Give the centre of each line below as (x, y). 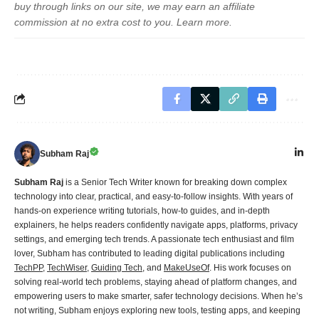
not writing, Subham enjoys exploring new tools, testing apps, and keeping (157, 310)
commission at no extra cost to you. (95, 22)
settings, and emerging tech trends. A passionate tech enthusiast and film (154, 239)
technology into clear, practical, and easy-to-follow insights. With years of (153, 196)
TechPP (28, 267)
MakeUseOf (187, 267)
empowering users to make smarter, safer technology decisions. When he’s (158, 296)
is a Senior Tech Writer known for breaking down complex (175, 182)
